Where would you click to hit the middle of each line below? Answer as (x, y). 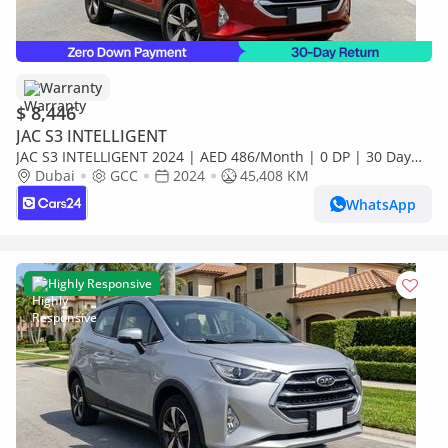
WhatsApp (381, 204)
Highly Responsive (100, 283)
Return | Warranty (78, 175)
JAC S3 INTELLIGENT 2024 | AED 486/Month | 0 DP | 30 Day (213, 156)
